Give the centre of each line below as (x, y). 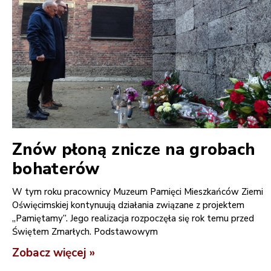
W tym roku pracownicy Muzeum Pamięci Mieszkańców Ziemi (138, 191)
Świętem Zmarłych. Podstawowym (85, 231)
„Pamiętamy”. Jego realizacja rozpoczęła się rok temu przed (133, 218)
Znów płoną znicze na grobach (134, 149)
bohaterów (56, 169)
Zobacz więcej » (54, 253)
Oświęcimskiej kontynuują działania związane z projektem (128, 205)
